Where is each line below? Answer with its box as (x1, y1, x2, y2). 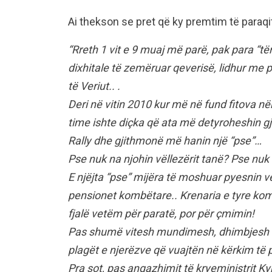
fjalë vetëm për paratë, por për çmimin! (68, 206, 254, 220)
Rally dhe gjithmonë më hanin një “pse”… (68, 134, 262, 147)
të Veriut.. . (68, 79, 120, 92)
